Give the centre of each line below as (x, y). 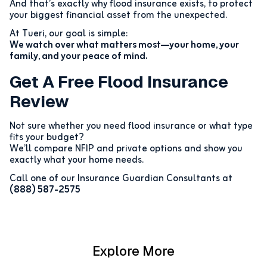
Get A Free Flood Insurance (119, 82)
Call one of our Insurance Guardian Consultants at (121, 179)
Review (39, 102)
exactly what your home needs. (77, 161)
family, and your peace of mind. (79, 57)
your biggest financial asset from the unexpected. (118, 16)
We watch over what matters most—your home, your (124, 46)
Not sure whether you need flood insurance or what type (131, 127)
